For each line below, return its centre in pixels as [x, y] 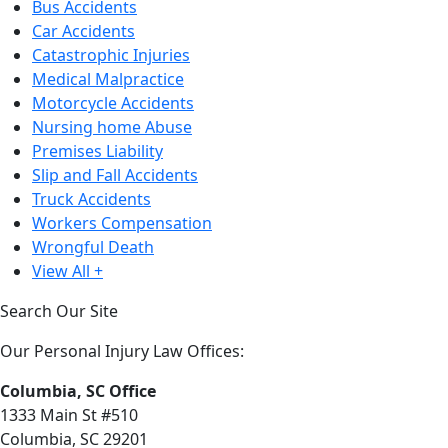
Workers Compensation [122, 223]
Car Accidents [83, 31]
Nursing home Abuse [112, 127]
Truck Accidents [91, 199]
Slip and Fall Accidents [115, 175]
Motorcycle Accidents [113, 103]
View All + [67, 271]
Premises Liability [97, 151]
